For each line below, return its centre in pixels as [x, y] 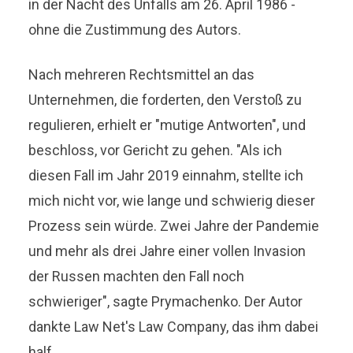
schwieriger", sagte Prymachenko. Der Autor [166, 301]
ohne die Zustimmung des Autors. [135, 29]
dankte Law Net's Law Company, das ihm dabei [174, 326]
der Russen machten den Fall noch [137, 276]
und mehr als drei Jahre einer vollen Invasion [167, 251]
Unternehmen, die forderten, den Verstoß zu [165, 99]
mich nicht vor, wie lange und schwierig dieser [172, 200]
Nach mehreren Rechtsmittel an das [142, 74]
